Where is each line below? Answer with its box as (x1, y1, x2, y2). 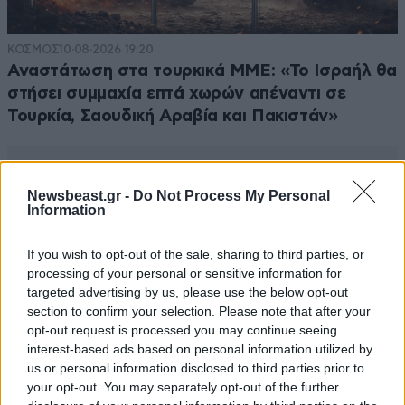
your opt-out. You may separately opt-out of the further (27, 379, 339, 394)
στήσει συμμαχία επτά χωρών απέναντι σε (7, 84, 346, 102)
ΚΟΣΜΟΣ (7, 42, 60, 56)
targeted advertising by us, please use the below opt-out (27, 284, 348, 299)
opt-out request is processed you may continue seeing (27, 322, 337, 337)
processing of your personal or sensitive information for (27, 265, 342, 280)
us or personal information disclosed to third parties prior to (27, 360, 364, 375)
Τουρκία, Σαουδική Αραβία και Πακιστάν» (7, 107, 338, 125)
